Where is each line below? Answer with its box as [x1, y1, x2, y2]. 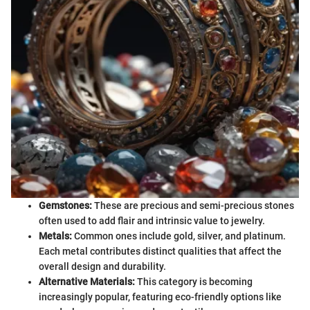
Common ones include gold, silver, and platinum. [72, 230, 286, 241]
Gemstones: [39, 199, 92, 211]
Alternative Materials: [39, 275, 135, 287]
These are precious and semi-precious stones [92, 199, 294, 211]
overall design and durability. [39, 260, 166, 272]
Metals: [39, 230, 72, 241]
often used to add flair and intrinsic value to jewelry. [39, 215, 265, 226]
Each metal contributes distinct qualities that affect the [39, 245, 282, 257]
